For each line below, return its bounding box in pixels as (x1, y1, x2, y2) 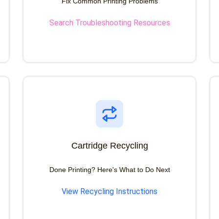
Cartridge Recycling (71, 141, 148, 151)
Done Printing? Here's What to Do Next (49, 166, 170, 174)
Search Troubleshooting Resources (49, 18, 170, 28)
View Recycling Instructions (62, 187, 157, 197)
